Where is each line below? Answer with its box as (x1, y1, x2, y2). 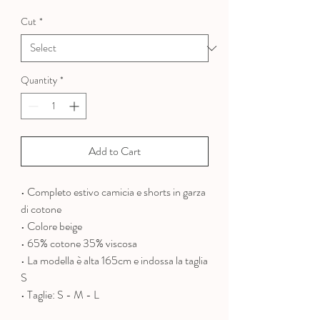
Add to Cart (89, 143, 141, 160)
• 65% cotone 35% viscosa (21, 235, 137, 252)
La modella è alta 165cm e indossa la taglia (27, 252, 208, 269)
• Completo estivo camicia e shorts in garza (21, 184, 206, 201)
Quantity (21, 73, 57, 88)
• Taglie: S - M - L (21, 286, 99, 304)
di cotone (21, 201, 61, 218)
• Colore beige (21, 218, 82, 235)
